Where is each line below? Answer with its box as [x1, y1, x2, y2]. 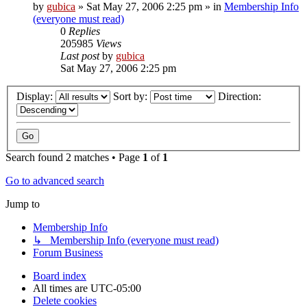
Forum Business [33, 247, 103, 259]
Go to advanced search [5, 175, 104, 187]
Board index [33, 270, 86, 282]
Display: [16, 90, 56, 103]
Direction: [218, 90, 264, 103]
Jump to [5, 198, 40, 210]
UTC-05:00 [90, 282, 141, 295]
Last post [60, 49, 102, 62]
